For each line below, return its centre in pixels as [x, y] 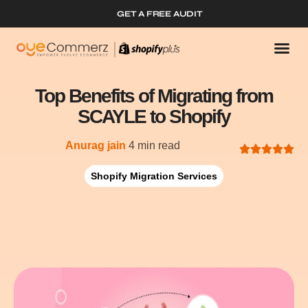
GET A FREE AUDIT [160, 14]
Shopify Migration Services [154, 176]
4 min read [154, 145]
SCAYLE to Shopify [154, 117]
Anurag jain [96, 145]
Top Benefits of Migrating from [154, 96]
